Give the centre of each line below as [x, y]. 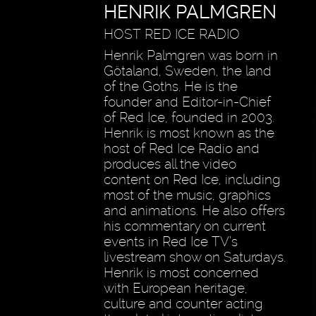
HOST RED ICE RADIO [171, 34]
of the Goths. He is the [170, 86]
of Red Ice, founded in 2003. [189, 117]
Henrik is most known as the [189, 133]
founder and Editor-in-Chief [187, 102]
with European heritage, [175, 288]
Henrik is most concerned [181, 272]
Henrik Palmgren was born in [190, 55]
